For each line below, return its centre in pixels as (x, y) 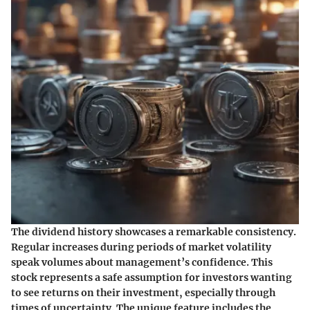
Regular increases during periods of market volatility (141, 247)
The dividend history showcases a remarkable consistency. (154, 232)
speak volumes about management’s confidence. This (142, 263)
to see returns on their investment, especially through (143, 293)
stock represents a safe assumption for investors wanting (152, 278)
